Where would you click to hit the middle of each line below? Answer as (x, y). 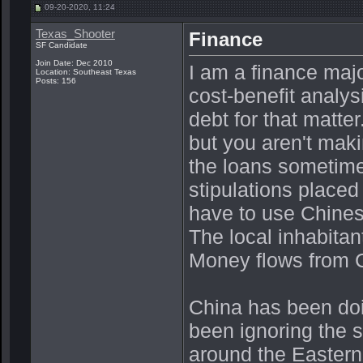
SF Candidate (62, 45)
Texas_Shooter (75, 34)
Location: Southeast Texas (86, 72)
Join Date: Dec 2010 (74, 63)
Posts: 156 (56, 81)
